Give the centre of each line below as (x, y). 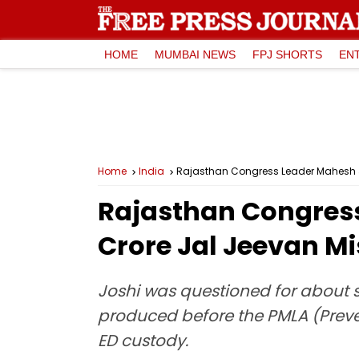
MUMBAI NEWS (195, 54)
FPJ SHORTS (287, 54)
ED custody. (143, 341)
